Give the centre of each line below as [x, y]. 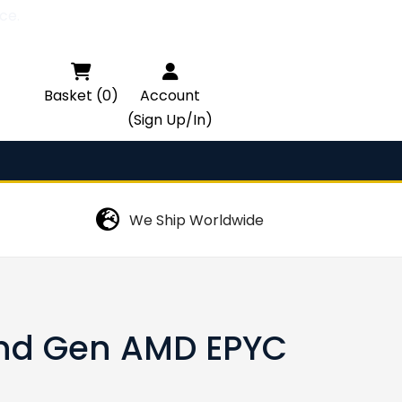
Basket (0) [81, 96]
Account [170, 96]
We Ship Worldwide [197, 220]
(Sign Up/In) [170, 120]
